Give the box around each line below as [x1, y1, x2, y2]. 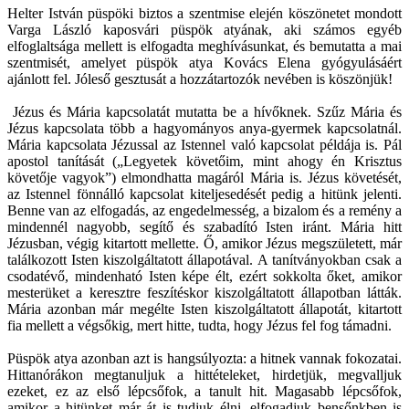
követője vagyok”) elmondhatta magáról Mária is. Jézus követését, [7, 169, 402, 185]
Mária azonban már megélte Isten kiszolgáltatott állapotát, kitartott [7, 300, 402, 317]
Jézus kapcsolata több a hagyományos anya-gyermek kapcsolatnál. [7, 120, 402, 136]
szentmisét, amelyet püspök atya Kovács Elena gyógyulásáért [7, 54, 402, 70]
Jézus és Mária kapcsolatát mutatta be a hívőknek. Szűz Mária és [7, 103, 402, 120]
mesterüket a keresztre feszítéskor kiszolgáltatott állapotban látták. [7, 284, 402, 300]
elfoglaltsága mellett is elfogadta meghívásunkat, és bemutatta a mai [7, 37, 402, 54]
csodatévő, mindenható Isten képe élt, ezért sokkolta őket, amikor [7, 267, 402, 284]
